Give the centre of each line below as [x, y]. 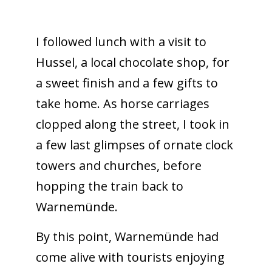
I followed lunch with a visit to [121, 41]
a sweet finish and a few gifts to [127, 83]
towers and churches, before [118, 165]
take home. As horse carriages [122, 103]
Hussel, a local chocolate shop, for [132, 62]
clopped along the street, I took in [132, 124]
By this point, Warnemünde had [127, 236]
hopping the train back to [109, 186]
